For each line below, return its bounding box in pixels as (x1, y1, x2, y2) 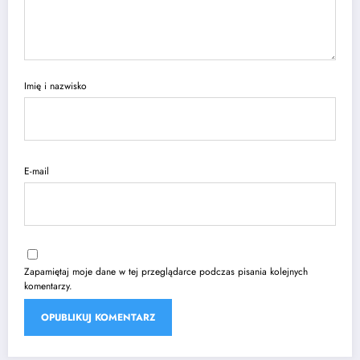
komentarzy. (24, 278, 72, 293)
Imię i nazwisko (24, 79, 87, 94)
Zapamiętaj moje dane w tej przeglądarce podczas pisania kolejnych (24, 264, 308, 279)
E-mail (24, 164, 49, 179)
